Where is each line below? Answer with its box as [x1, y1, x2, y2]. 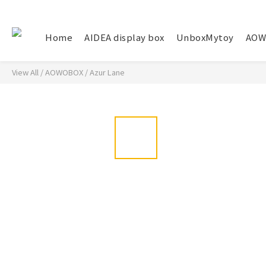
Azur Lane [90, 66, 125, 78]
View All [12, 66, 39, 78]
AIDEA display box [84, 31, 164, 43]
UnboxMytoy [176, 31, 234, 43]
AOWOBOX [45, 66, 83, 78]
